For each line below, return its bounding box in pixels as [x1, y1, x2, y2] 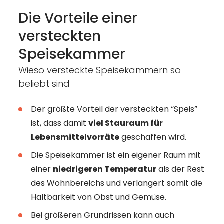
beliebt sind [18, 77, 70, 90]
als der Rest [156, 163, 204, 175]
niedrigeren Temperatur [52, 163, 156, 175]
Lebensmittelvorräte [30, 131, 119, 143]
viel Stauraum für [88, 117, 163, 129]
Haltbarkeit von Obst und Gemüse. [30, 191, 166, 203]
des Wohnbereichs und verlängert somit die [30, 177, 202, 189]
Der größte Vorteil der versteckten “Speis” [30, 103, 197, 115]
